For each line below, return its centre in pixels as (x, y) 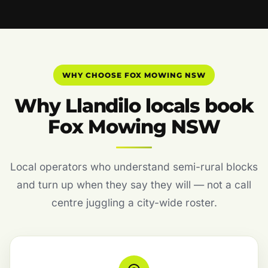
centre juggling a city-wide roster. (134, 203)
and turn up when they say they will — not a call (134, 185)
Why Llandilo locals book (134, 106)
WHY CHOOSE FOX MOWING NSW (134, 75)
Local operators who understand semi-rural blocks (134, 167)
